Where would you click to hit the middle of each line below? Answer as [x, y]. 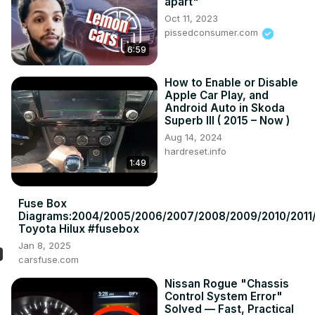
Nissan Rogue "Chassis [227, 284]
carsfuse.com [49, 260]
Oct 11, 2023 [191, 19]
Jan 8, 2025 [45, 246]
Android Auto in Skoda [225, 108]
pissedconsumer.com [213, 33]
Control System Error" [224, 297]
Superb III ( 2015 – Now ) [227, 121]
